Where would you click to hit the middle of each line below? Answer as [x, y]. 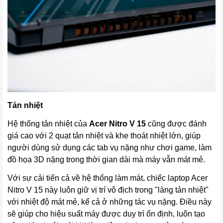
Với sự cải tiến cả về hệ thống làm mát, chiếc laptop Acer [108, 178]
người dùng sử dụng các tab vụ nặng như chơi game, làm [110, 147]
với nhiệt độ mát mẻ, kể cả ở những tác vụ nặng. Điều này [110, 202]
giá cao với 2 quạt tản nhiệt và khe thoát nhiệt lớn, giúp [104, 135]
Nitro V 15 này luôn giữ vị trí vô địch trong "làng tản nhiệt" [108, 190]
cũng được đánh [177, 123]
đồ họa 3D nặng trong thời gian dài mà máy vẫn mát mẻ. [106, 159]
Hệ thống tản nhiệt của [48, 123]
